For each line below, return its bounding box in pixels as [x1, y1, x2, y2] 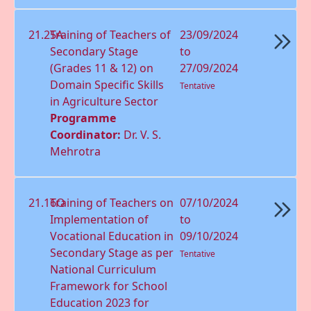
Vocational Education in [50, 228, 174, 244]
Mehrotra [50, 143, 101, 159]
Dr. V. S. [124, 126, 162, 142]
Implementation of [50, 211, 149, 227]
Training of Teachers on [50, 194, 174, 210]
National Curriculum [50, 261, 157, 277]
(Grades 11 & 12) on [50, 60, 154, 76]
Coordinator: [50, 126, 124, 142]
